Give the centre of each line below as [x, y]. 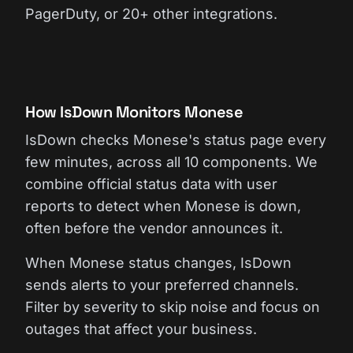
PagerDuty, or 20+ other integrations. [151, 14]
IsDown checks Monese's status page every [176, 140]
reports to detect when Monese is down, [163, 206]
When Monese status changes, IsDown [158, 263]
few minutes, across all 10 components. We [171, 162]
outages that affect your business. [141, 329]
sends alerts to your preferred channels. [162, 285]
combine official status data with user [151, 184]
